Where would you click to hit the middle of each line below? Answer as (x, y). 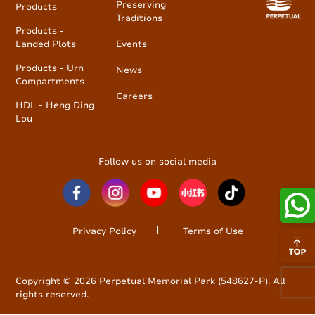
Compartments (50, 81)
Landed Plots (46, 44)
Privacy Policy (104, 231)
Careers (134, 96)
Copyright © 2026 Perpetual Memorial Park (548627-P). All (150, 281)
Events (131, 44)
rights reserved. (52, 294)
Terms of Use (213, 231)
